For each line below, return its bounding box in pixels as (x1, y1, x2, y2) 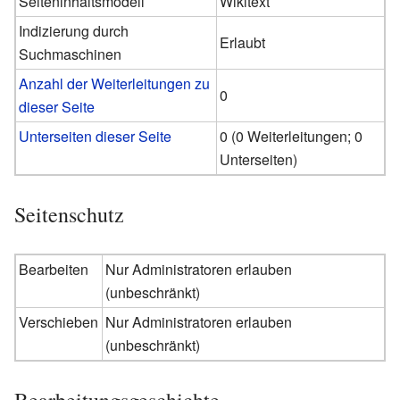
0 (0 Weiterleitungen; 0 (220, 125, 363, 146)
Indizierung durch (19, 20, 129, 41)
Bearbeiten (19, 258, 89, 279)
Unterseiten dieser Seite (19, 125, 172, 146)
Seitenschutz (14, 199, 124, 229)
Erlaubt (220, 31, 266, 53)
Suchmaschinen (19, 43, 122, 64)
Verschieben (19, 311, 99, 332)
